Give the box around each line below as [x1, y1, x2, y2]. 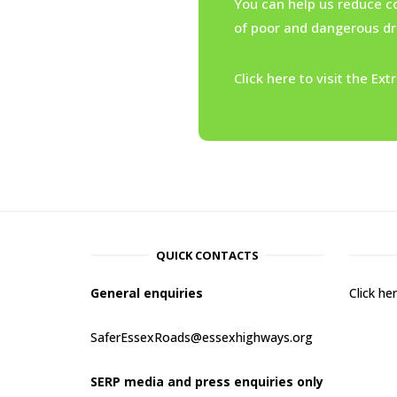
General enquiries [90, 284, 206, 302]
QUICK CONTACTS [155, 247, 259, 264]
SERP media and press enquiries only [90, 373, 323, 391]
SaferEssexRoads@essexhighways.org [90, 329, 313, 346]
